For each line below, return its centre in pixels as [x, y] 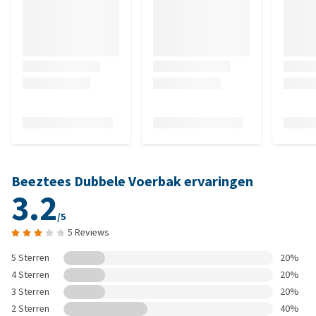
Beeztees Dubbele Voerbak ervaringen [132, 182]
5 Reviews [89, 232]
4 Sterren [30, 275]
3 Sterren [30, 292]
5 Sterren [30, 258]
